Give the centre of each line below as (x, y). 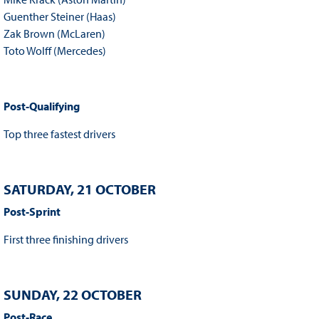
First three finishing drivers (66, 240)
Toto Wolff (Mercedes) (54, 51)
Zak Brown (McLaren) (54, 34)
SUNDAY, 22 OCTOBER (72, 295)
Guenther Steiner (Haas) (59, 17)
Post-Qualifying (41, 106)
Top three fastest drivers (59, 134)
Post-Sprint (32, 212)
